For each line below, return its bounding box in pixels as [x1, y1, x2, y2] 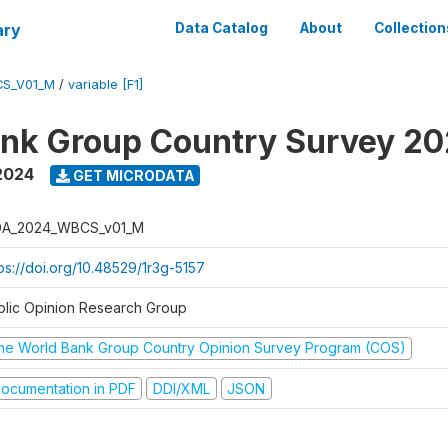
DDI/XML [152, 379, 210, 397]
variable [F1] [68, 77, 143, 92]
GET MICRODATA [69, 166, 195, 184]
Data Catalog [175, 20, 268, 36]
